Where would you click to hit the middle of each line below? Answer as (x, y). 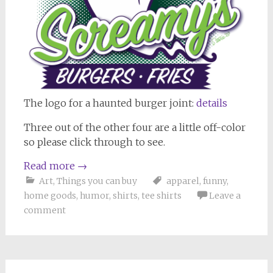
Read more (50, 165)
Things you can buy (97, 181)
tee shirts (161, 195)
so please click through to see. (94, 142)
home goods (50, 195)
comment (44, 210)
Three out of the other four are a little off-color (134, 127)
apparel (183, 181)
